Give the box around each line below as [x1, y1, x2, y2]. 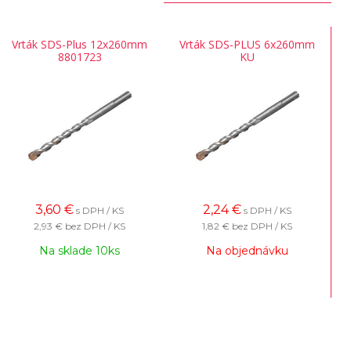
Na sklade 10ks [39, 244, 120, 258]
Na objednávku [206, 244, 288, 258]
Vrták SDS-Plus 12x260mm [12, 37, 147, 52]
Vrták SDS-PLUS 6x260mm [179, 37, 315, 52]
